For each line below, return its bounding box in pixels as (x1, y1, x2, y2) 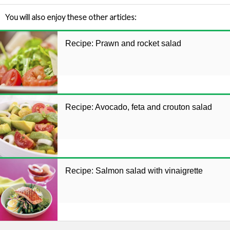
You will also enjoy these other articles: (5, 12, 137, 22)
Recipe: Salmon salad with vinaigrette (65, 166, 203, 176)
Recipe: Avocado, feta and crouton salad (65, 103, 212, 112)
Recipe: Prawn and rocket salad (65, 39, 181, 48)
